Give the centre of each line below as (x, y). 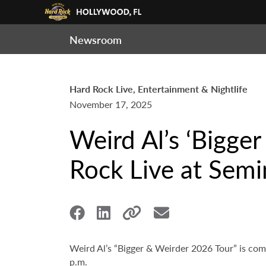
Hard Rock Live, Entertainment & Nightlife (159, 89)
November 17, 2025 (111, 104)
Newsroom (96, 39)
